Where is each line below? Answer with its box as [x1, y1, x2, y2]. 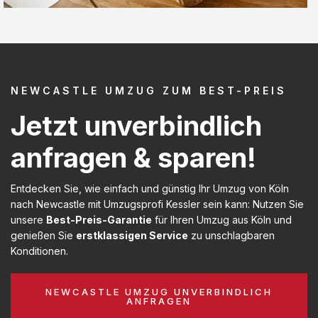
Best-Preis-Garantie [46, 213, 152, 226]
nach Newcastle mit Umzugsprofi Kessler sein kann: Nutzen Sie [11, 197, 304, 210]
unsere [11, 213, 46, 226]
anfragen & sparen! [11, 141, 256, 174]
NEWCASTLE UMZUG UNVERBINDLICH [45, 285, 273, 297]
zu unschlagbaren [188, 229, 275, 241]
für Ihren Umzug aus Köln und [152, 213, 292, 226]
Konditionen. [11, 244, 68, 257]
